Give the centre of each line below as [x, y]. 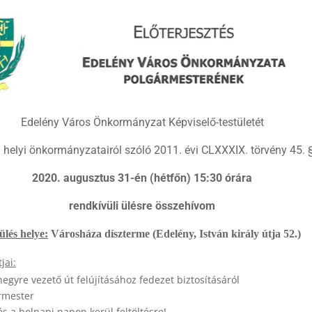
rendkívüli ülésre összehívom [142, 206]
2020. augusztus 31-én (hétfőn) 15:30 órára [142, 178]
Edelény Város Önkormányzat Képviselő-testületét [142, 123]
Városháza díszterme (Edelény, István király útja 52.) [174, 234]
